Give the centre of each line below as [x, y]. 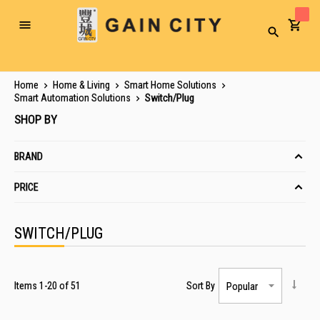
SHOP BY [36, 119]
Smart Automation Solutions [74, 98]
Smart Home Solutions [171, 85]
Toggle [37, 30]
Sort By [201, 286]
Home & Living [82, 85]
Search [285, 36]
